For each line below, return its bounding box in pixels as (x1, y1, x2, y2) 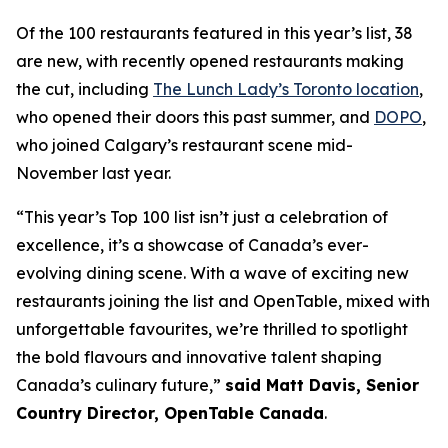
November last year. (16, 163, 171, 183)
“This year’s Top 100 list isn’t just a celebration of (16, 207, 388, 227)
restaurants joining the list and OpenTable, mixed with (16, 291, 430, 311)
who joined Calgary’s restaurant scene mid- (16, 135, 353, 155)
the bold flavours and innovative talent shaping (16, 347, 382, 367)
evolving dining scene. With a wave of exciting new (16, 263, 409, 283)
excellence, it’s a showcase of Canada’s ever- (16, 235, 369, 255)
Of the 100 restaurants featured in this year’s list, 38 (16, 23, 413, 43)
